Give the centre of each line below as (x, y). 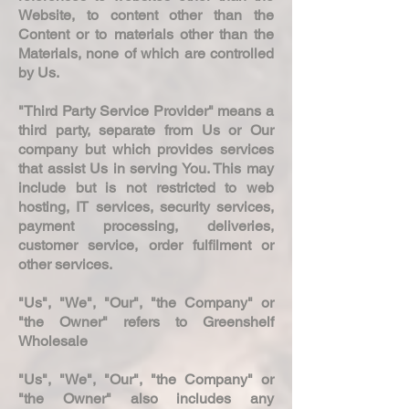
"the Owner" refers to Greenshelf (146, 321)
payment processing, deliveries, (146, 225)
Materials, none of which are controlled (146, 53)
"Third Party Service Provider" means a (146, 110)
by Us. (41, 72)
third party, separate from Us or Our (146, 130)
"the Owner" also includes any (146, 398)
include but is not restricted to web (146, 187)
